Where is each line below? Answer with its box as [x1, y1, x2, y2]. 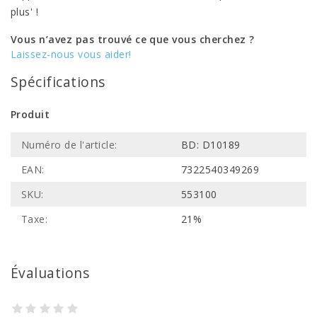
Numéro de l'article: [21, 138, 117, 151]
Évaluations [11, 263, 90, 282]
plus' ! [11, 5, 39, 18]
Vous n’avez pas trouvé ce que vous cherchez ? [11, 33, 255, 46]
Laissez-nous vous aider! [11, 47, 132, 61]
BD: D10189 [181, 138, 241, 151]
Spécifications [11, 72, 105, 91]
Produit [11, 108, 50, 121]
